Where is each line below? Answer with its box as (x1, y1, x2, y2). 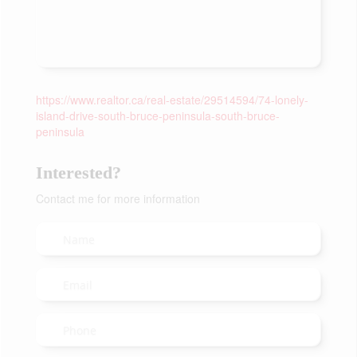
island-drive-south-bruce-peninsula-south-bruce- (36, 108, 280, 124)
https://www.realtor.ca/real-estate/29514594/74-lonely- (36, 92, 308, 108)
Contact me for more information (36, 190, 200, 206)
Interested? (36, 163, 121, 182)
